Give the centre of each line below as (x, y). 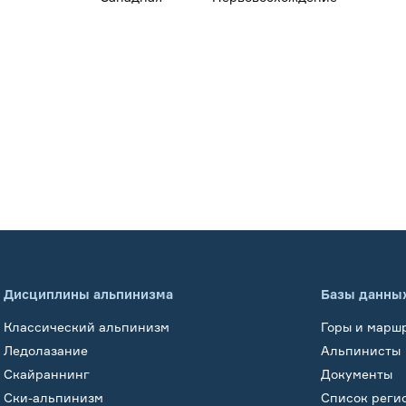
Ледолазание (46, 350)
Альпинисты (361, 350)
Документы (357, 373)
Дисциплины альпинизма (88, 294)
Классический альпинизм (87, 326)
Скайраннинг (47, 373)
